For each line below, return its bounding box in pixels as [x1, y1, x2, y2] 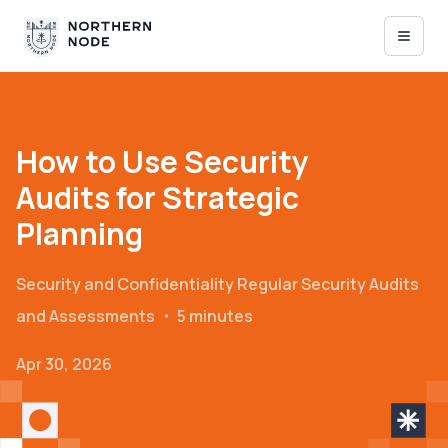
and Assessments [16, 305, 155, 327]
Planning [16, 213, 143, 254]
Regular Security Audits [237, 273, 419, 295]
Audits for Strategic [16, 177, 299, 218]
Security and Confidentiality [16, 273, 234, 295]
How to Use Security [16, 141, 309, 182]
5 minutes [177, 305, 253, 327]
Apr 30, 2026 [16, 353, 112, 375]
